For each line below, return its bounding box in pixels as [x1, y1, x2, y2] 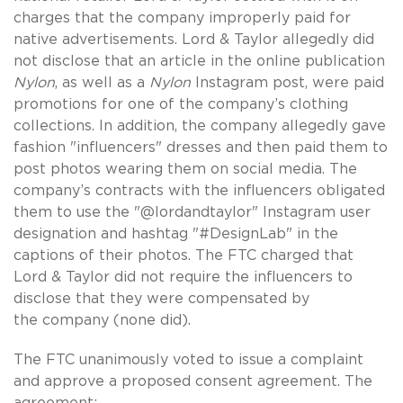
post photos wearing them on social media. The [13, 161, 357, 176]
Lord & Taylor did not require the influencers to [13, 269, 353, 284]
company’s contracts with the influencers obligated [13, 183, 385, 198]
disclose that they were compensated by [13, 291, 309, 306]
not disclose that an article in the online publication [13, 53, 385, 68]
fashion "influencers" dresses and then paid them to [13, 139, 388, 155]
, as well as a [55, 75, 149, 90]
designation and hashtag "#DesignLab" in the [13, 226, 338, 241]
